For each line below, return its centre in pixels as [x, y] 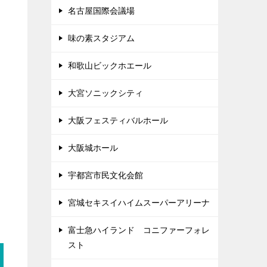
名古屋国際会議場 [101, 11]
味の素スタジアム [101, 38]
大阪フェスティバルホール [118, 120]
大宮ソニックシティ [105, 93]
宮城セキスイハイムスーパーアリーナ [139, 203]
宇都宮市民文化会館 [105, 175]
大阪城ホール [93, 148]
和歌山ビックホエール [110, 66]
